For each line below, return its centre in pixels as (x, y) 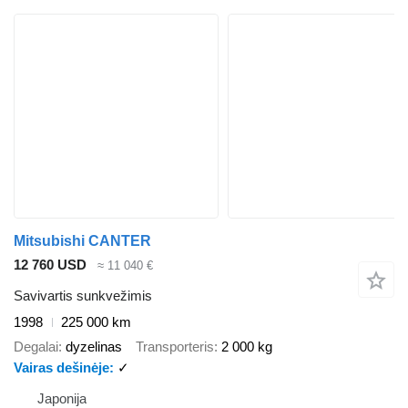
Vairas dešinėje (61, 367)
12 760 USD (50, 264)
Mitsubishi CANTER (82, 240)
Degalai (36, 346)
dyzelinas (94, 346)
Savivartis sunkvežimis (83, 296)
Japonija (62, 398)
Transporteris (175, 346)
